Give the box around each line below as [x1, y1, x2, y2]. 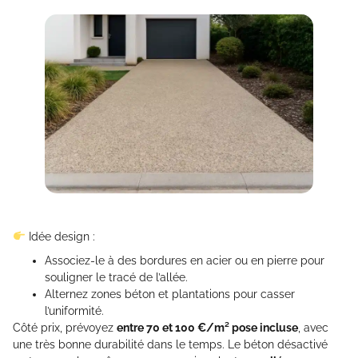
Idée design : [25, 229, 95, 243]
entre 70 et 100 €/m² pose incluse [117, 320, 298, 334]
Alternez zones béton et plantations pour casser [45, 287, 295, 300]
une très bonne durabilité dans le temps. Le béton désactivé [13, 337, 328, 351]
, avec [298, 320, 328, 334]
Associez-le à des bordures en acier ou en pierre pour [45, 253, 324, 267]
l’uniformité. [45, 304, 104, 317]
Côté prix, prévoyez [13, 320, 117, 334]
